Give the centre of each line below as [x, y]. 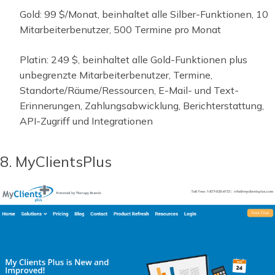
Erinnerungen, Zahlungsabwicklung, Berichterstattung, [142, 106]
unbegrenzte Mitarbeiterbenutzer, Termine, [116, 75]
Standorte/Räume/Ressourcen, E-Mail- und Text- [129, 91]
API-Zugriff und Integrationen [86, 121]
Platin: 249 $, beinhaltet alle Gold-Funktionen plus [134, 60]
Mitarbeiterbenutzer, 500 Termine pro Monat [120, 30]
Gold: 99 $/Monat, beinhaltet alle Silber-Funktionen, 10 [144, 14]
